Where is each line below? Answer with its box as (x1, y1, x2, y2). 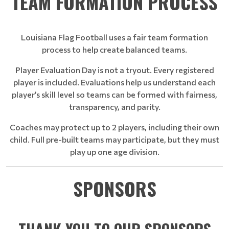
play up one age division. (70, 147, 159, 156)
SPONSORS (73, 175, 156, 202)
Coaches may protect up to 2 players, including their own (10, 122, 219, 132)
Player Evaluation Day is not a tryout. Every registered (15, 65, 214, 75)
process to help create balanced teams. (42, 44, 187, 54)
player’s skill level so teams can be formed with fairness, (12, 89, 217, 99)
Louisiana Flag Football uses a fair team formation (21, 32, 208, 42)
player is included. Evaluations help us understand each (13, 77, 216, 87)
